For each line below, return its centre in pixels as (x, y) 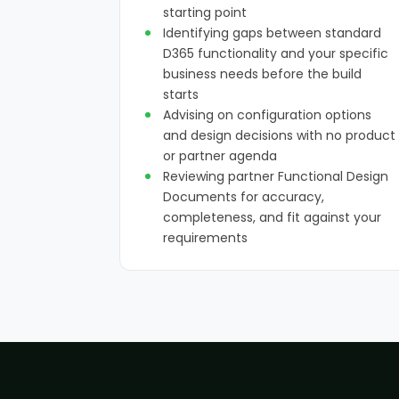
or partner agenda (220, 156)
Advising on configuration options (267, 115)
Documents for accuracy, (244, 197)
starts (181, 94)
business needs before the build (262, 74)
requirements (205, 238)
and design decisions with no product (279, 135)
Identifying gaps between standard (272, 33)
